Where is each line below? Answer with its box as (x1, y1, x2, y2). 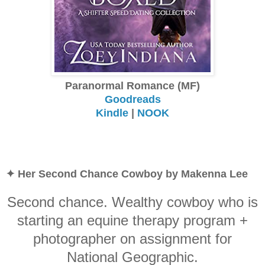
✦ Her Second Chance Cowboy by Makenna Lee (6, 167, 248, 180)
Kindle (96, 106, 128, 119)
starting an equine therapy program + (17, 212, 248, 228)
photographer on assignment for (33, 230, 232, 247)
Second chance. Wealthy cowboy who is (7, 193, 258, 210)
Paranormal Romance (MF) (65, 79, 200, 92)
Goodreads (104, 93, 161, 105)
